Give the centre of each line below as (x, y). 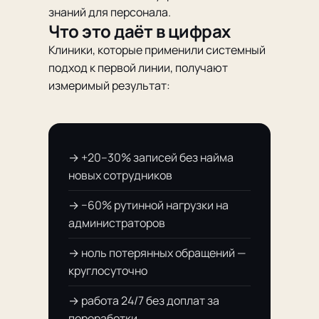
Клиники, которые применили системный (157, 50)
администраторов (117, 223)
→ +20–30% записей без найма (151, 157)
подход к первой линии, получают (138, 68)
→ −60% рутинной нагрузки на (148, 205)
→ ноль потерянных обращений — (157, 253)
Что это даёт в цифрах (140, 31)
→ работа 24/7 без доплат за (144, 300)
